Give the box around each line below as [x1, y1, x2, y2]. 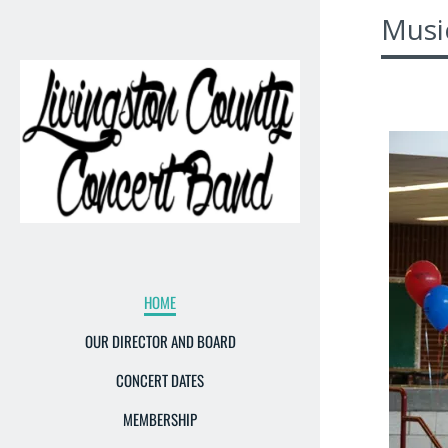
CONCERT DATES [116, 369, 204, 392]
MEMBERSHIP [123, 408, 197, 431]
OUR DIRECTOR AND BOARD [84, 330, 236, 353]
